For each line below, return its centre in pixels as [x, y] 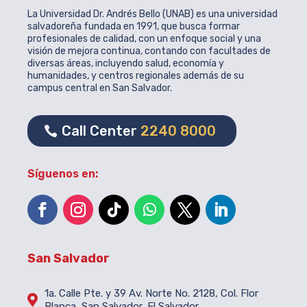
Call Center [101, 131]
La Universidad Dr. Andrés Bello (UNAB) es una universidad [152, 14]
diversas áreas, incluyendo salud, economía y [126, 63]
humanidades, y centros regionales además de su [136, 76]
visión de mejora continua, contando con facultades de [149, 51]
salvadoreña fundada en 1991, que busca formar [134, 26]
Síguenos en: [63, 174]
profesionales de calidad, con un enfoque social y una [144, 39]
